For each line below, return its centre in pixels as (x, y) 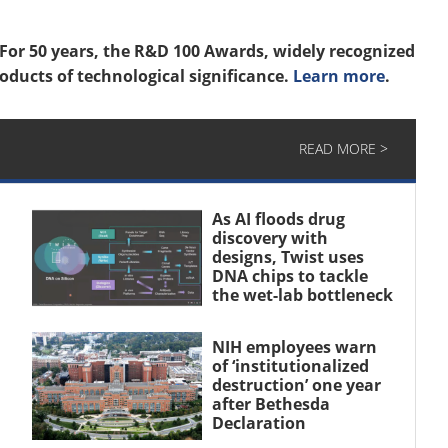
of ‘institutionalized (290, 365)
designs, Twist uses (287, 257)
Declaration (258, 422)
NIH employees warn (294, 346)
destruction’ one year (296, 384)
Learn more (339, 76)
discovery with (269, 238)
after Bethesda (270, 403)
